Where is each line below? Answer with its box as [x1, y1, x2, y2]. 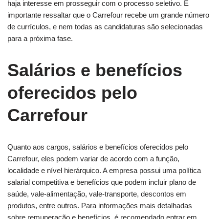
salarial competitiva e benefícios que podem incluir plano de [7, 177, 196, 186]
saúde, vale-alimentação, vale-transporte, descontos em [7, 189, 186, 198]
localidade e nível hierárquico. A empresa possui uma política [7, 166, 201, 175]
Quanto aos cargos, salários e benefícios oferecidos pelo [7, 142, 188, 151]
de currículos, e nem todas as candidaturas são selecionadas [7, 22, 203, 31]
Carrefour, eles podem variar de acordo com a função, [7, 154, 179, 163]
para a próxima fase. [7, 34, 73, 43]
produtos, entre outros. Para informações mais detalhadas [7, 201, 192, 210]
